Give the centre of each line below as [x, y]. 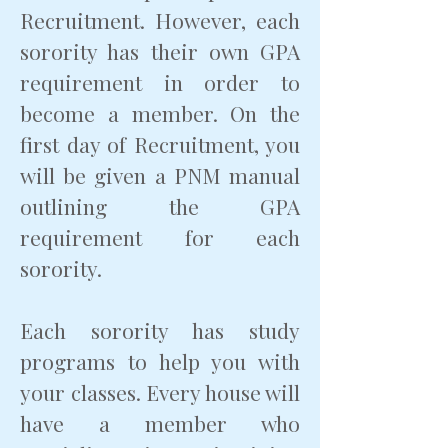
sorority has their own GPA [160, 51]
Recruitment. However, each [160, 20]
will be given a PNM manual [160, 175]
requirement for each [160, 237]
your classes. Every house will [160, 392]
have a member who [160, 423]
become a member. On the [160, 113]
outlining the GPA [160, 206]
